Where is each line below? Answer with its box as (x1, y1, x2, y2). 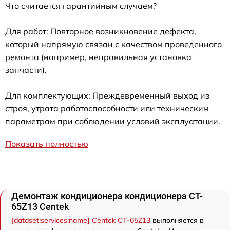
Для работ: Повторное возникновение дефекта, (5, 26, 196, 37)
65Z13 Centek (11, 201, 69, 213)
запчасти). (5, 65, 47, 75)
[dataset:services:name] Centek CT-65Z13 (11, 216, 150, 225)
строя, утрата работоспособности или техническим (5, 103, 209, 114)
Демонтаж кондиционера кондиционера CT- (11, 190, 203, 202)
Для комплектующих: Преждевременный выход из (5, 90, 209, 101)
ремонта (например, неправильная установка (5, 52, 191, 63)
